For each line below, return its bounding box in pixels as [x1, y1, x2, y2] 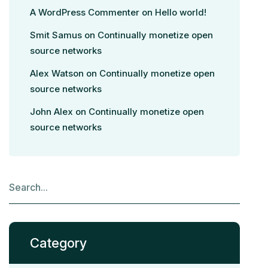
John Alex [30, 106, 74, 117]
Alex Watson [30, 68, 84, 79]
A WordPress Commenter [30, 7, 140, 18]
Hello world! [155, 7, 207, 18]
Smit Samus [30, 29, 83, 41]
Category [30, 235, 87, 251]
